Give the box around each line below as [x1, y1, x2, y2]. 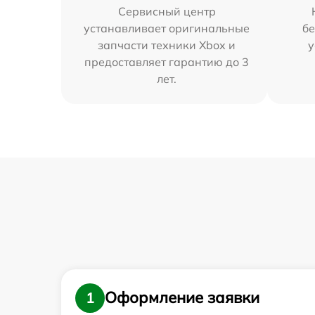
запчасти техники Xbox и [98, 37, 236, 52]
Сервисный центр [117, 4, 216, 18]
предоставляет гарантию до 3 [84, 54, 250, 69]
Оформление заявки [105, 288, 259, 308]
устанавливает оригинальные [84, 20, 250, 35]
